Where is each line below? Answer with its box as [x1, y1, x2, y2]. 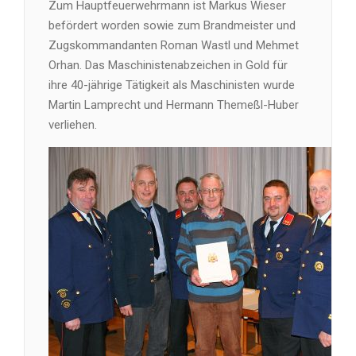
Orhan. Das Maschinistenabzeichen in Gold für [48, 57, 288, 72]
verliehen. [48, 117, 97, 132]
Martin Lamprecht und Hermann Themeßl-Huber [48, 97, 299, 112]
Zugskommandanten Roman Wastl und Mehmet [48, 37, 299, 52]
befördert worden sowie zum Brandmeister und [48, 17, 296, 33]
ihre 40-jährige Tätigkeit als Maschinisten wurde [48, 77, 295, 92]
